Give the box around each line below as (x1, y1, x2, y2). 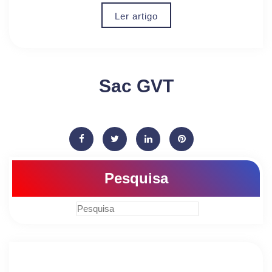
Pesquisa (104, 169, 168, 186)
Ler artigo (114, 10, 158, 21)
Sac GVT (98, 75, 174, 96)
